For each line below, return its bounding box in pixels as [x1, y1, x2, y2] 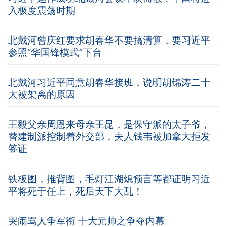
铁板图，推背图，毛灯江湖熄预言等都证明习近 [8, 172, 210, 185]
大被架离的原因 [8, 88, 75, 101]
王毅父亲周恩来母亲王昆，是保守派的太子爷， [8, 118, 210, 131]
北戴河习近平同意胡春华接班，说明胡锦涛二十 [8, 76, 210, 89]
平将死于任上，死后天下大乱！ [8, 184, 143, 197]
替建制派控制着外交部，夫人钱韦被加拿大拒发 [8, 130, 210, 143]
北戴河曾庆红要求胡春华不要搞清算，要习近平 [8, 34, 210, 47]
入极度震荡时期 [8, 4, 75, 16]
